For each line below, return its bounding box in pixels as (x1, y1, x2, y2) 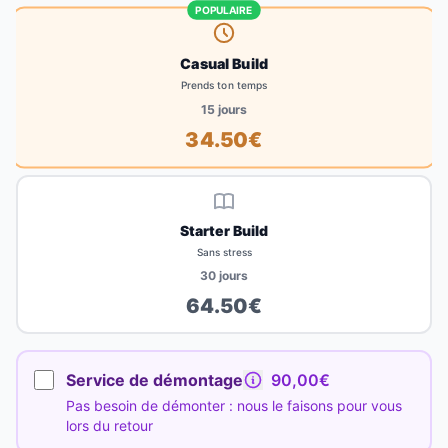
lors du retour (66, 417, 153, 435)
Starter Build (180, 222, 268, 240)
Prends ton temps (180, 78, 268, 92)
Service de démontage (66, 370, 243, 391)
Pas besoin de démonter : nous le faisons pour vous (66, 397, 402, 415)
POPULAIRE (195, 3, 253, 16)
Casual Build (180, 54, 268, 72)
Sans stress (196, 246, 252, 259)
